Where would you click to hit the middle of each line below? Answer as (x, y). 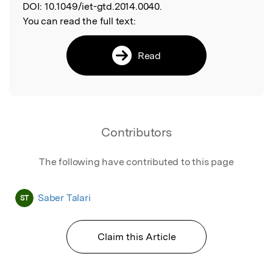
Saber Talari (64, 197)
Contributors (136, 132)
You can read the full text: (79, 21)
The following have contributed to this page (136, 161)
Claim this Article (136, 236)
